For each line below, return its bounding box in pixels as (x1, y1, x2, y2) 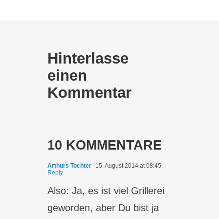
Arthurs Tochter (47, 162, 92, 169)
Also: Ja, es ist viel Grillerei (47, 185, 165, 196)
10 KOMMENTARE (47, 138, 162, 153)
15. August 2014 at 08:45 (94, 162, 162, 169)
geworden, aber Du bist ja (47, 202, 159, 213)
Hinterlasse (47, 50, 129, 67)
